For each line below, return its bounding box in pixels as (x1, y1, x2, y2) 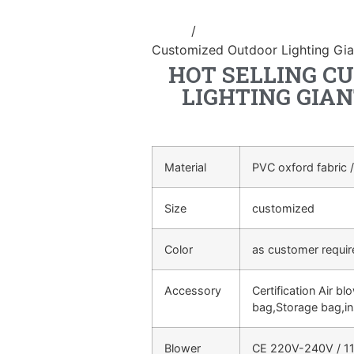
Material (164, 160, 206, 174)
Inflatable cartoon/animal (200, 22, 350, 39)
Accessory (164, 283, 221, 297)
